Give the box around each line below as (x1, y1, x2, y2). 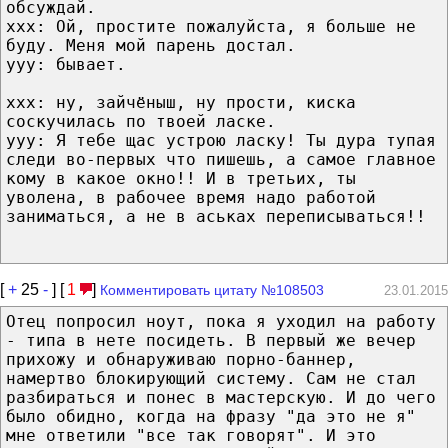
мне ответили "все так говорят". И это (6, 425, 376, 445)
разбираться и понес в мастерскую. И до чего (6, 387, 436, 407)
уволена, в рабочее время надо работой (6, 187, 376, 207)
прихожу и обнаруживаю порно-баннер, (6, 349, 356, 369)
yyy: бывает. (6, 54, 126, 74)
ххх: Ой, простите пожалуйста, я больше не (6, 16, 416, 36)
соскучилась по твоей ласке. (6, 111, 276, 131)
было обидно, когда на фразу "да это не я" (6, 406, 416, 426)
